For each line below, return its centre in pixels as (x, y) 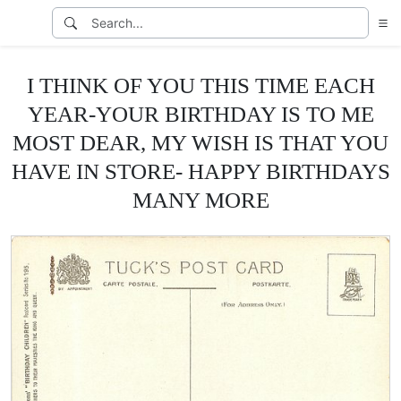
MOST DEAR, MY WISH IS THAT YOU (200, 142)
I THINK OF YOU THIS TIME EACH (200, 85)
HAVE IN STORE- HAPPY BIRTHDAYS (200, 171)
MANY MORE (200, 200)
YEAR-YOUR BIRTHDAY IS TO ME (200, 114)
